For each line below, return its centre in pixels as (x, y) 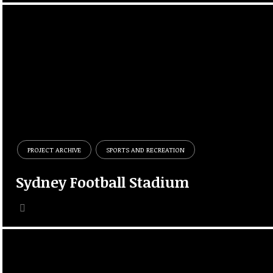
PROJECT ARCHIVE (55, 149)
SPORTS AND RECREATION (146, 149)
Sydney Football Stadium (103, 182)
